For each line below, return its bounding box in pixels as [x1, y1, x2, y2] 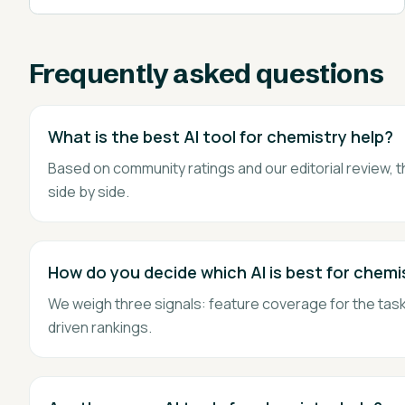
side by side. [48, 182, 129, 202]
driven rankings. [48, 317, 152, 337]
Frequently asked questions [29, 57, 384, 90]
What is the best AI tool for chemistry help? [48, 126, 393, 147]
